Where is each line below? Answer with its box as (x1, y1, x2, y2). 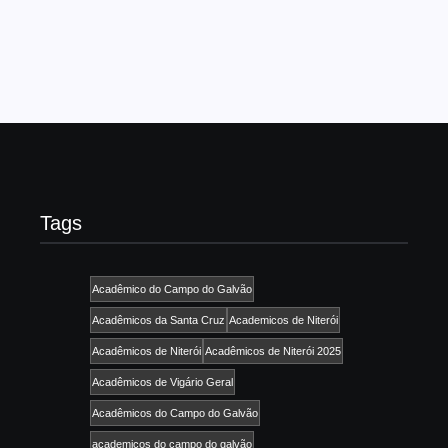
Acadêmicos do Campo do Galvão (92, 407, 258, 420)
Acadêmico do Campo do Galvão (92, 283, 252, 296)
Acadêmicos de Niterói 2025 (205, 345, 341, 358)
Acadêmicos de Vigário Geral (92, 376, 233, 389)
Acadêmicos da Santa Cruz (92, 314, 225, 327)
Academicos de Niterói (229, 314, 338, 327)
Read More (51, 27, 124, 44)
